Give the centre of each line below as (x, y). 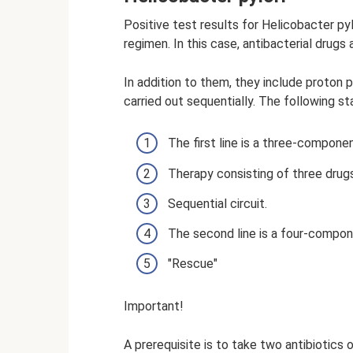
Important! (154, 307)
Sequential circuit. (217, 203)
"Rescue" (193, 264)
